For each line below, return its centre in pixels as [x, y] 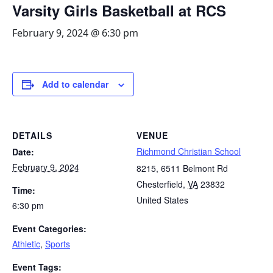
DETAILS [32, 136]
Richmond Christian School [189, 151]
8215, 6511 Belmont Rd [182, 168]
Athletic [26, 244]
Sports [58, 244]
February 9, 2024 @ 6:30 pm [75, 33]
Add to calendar [75, 84]
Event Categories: [49, 229]
